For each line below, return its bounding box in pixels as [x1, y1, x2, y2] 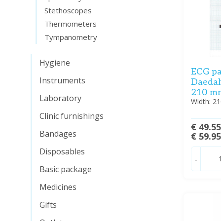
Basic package [39, 164, 92, 175]
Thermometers [44, 19, 97, 29]
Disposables [39, 146, 85, 157]
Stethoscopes [44, 5, 92, 15]
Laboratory [39, 93, 81, 104]
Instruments [39, 75, 85, 86]
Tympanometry [44, 32, 97, 42]
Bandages [39, 128, 76, 139]
